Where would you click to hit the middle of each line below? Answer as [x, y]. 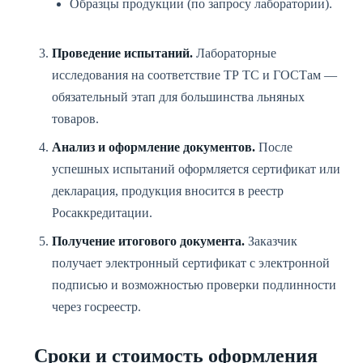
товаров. [75, 119]
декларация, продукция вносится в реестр [168, 191]
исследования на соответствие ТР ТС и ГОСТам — [194, 75]
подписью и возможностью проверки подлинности [194, 285]
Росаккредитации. [102, 213]
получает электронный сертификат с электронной [191, 263]
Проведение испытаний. [122, 53]
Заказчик [271, 241]
